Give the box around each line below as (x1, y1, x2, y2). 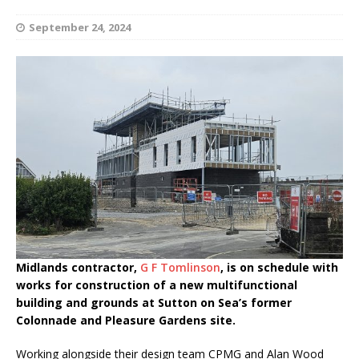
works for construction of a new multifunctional (16, 277, 297, 292)
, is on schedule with (220, 260, 338, 275)
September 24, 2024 (29, 20, 131, 34)
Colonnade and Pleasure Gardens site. (16, 313, 236, 328)
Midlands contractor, (16, 260, 140, 275)
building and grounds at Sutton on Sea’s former (16, 295, 292, 310)
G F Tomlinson (140, 260, 220, 275)
